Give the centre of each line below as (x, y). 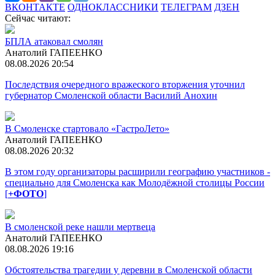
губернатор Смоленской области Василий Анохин (111, 95)
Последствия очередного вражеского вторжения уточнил (125, 84)
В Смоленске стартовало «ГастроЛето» (87, 128)
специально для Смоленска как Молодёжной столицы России (135, 182)
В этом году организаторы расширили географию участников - (137, 171)
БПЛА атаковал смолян (54, 41)
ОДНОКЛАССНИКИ (113, 7)
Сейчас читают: (38, 18)
